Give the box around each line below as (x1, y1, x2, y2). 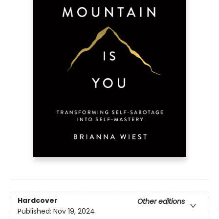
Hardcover (18, 195, 58, 205)
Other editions (137, 196, 185, 206)
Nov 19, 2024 (53, 206, 95, 216)
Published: (18, 206, 53, 216)
